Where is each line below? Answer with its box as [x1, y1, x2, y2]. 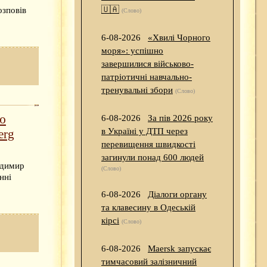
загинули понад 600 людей [101, 153, 204, 163]
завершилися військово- [101, 59, 194, 69]
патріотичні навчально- [101, 72, 192, 82]
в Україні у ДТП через [101, 126, 188, 136]
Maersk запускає [148, 244, 211, 254]
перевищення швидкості [101, 139, 195, 150]
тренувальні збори [101, 85, 173, 95]
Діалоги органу [148, 190, 207, 200]
